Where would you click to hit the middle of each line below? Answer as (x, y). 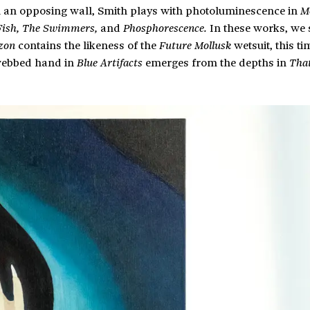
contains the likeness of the (87, 45)
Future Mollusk (195, 46)
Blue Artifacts (110, 63)
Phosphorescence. (165, 28)
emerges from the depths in (216, 62)
